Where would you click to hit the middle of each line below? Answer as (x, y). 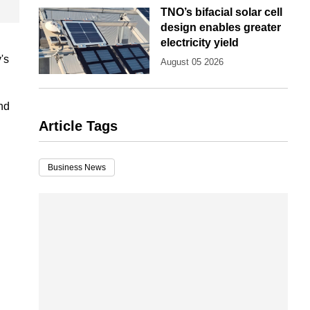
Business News (77, 168)
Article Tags (78, 126)
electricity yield (200, 43)
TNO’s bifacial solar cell (221, 12)
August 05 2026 (192, 62)
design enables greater (221, 28)
